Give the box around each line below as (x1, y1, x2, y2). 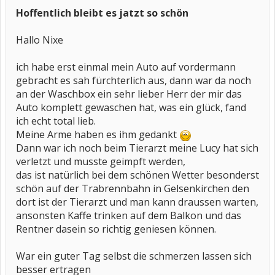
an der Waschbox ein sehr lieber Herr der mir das (16, 87, 242, 101)
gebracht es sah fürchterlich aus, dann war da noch (16, 74, 251, 87)
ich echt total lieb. (16, 114, 96, 128)
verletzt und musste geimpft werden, (16, 155, 185, 168)
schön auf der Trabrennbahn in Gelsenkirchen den (16, 182, 249, 195)
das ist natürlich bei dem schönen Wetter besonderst (16, 168, 259, 182)
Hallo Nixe (16, 33, 63, 47)
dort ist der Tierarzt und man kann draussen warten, (16, 195, 258, 209)
